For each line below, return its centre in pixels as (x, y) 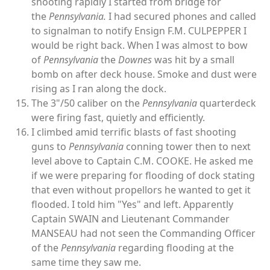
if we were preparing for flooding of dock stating (143, 176)
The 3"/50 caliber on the (87, 103)
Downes (135, 60)
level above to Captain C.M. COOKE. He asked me (142, 161)
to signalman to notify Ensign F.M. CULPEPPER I (139, 31)
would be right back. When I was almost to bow (140, 46)
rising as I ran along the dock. (99, 89)
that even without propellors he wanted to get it (141, 190)
